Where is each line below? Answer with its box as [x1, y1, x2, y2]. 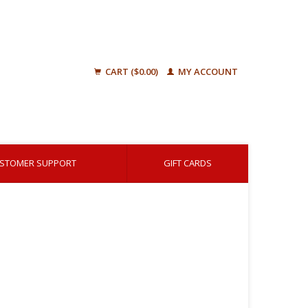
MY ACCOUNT [176, 65, 238, 78]
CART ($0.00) [103, 65, 160, 78]
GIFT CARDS [164, 157, 212, 169]
